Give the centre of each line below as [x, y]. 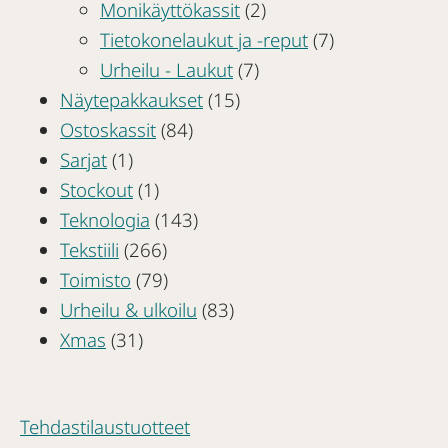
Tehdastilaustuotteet [105, 427]
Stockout [96, 189]
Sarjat [83, 159]
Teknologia [105, 219]
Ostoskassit [108, 129]
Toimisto [95, 279]
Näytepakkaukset [131, 99]
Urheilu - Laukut [166, 69]
